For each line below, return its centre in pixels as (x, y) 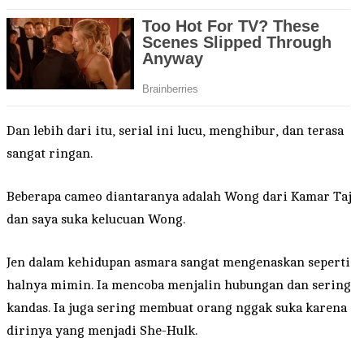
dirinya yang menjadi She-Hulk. (102, 330)
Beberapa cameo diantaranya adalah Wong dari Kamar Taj (179, 196)
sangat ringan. (50, 153)
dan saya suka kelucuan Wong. (96, 219)
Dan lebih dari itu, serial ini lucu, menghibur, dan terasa (175, 130)
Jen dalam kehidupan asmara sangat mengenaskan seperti (178, 262)
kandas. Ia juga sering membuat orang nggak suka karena (177, 308)
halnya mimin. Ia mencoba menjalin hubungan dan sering (179, 285)
